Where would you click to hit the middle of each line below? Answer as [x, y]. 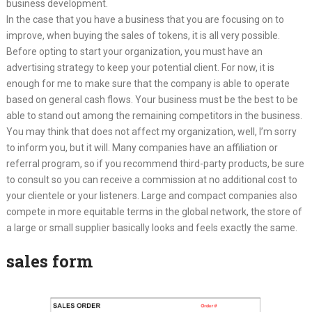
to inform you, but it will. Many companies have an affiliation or [142, 148]
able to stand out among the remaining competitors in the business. [154, 116]
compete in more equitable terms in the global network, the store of [154, 212]
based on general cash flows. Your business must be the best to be [152, 100]
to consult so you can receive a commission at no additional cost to [151, 180]
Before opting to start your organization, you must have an [134, 52]
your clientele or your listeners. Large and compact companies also [151, 196]
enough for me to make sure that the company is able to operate [148, 84]
